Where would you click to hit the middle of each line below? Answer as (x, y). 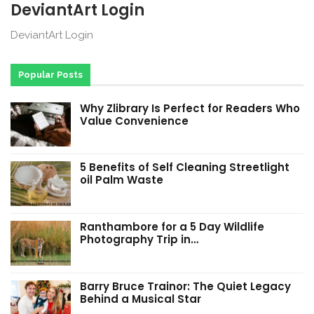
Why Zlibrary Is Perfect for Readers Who (190, 108)
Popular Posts (50, 74)
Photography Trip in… (139, 240)
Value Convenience (134, 121)
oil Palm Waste (122, 180)
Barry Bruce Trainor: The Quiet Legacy (185, 286)
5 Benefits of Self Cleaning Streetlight (185, 168)
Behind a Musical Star (141, 299)
